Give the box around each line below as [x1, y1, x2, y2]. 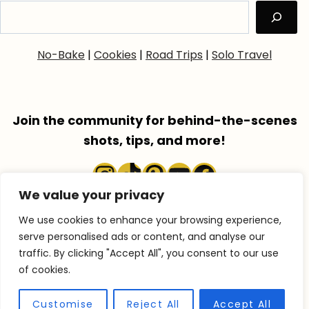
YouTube [166, 156, 277, 192]
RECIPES [47, 279, 99, 295]
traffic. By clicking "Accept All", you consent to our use [19, 246, 279, 260]
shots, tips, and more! [83, 132, 226, 150]
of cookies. [19, 263, 70, 277]
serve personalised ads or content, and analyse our [19, 230, 265, 243]
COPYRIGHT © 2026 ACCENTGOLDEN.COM [62, 258, 247, 270]
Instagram [92, 156, 223, 192]
